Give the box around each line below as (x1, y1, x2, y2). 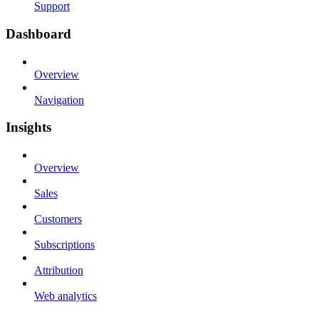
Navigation (34, 93, 84, 106)
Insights (6, 120, 51, 135)
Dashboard (6, 26, 71, 41)
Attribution (34, 264, 83, 277)
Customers (34, 213, 82, 226)
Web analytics (34, 290, 97, 303)
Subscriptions (34, 239, 95, 251)
